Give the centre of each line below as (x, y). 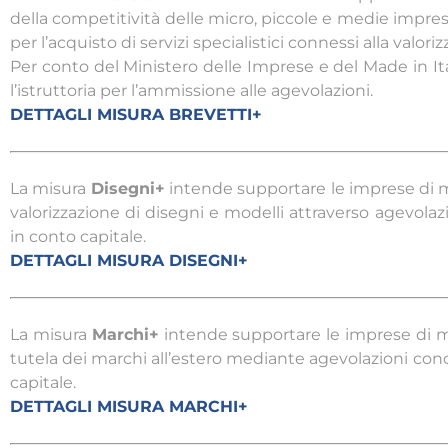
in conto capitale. (78, 237)
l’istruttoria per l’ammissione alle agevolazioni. (191, 91)
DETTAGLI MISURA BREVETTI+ (136, 115)
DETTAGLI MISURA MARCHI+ (129, 407)
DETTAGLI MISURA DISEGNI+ (129, 261)
